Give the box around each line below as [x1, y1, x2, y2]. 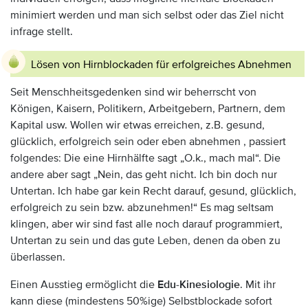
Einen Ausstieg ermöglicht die [10, 278, 157, 291]
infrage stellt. [10, 25, 73, 38]
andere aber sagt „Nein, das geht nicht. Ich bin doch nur [10, 168, 277, 181]
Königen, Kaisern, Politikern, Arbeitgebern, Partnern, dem [10, 102, 285, 115]
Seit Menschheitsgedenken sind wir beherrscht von [10, 85, 256, 99]
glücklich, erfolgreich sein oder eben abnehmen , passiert [10, 135, 286, 148]
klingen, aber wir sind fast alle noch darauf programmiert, [10, 217, 283, 231]
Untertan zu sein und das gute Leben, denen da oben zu [10, 234, 280, 247]
